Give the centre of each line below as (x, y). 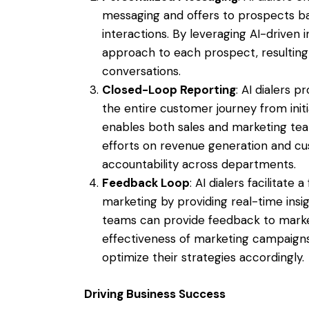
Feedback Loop (146, 182)
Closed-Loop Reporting (169, 89)
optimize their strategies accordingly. (203, 257)
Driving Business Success (155, 294)
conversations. (141, 71)
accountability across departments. (199, 164)
